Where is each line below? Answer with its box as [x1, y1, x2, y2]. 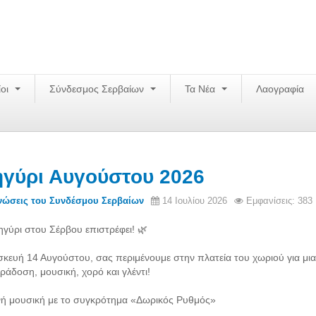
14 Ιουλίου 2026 [162, 195, 227, 206]
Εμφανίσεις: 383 [246, 195, 312, 206]
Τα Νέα [185, 83, 218, 95]
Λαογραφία [256, 83, 304, 95]
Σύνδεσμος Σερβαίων [49, 83, 147, 95]
